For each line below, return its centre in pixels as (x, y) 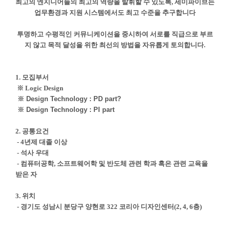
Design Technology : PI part (70, 109)
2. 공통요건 (32, 131)
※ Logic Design (39, 88)
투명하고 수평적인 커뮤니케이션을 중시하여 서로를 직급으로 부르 (115, 34)
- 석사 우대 (32, 152)
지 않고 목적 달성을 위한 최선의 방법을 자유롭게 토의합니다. (115, 45)
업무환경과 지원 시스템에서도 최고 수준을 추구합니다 (115, 12)
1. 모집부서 (32, 77)
